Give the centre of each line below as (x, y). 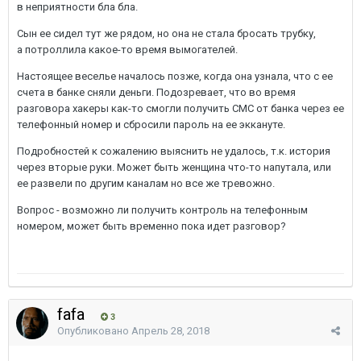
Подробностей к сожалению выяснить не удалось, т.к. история (174, 151)
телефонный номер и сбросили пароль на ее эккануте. (151, 124)
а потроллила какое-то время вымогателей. (127, 49)
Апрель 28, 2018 (170, 330)
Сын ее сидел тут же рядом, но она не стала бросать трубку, (166, 33)
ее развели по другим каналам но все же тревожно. (147, 183)
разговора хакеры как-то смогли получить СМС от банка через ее (180, 108)
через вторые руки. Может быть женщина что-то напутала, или (174, 167)
